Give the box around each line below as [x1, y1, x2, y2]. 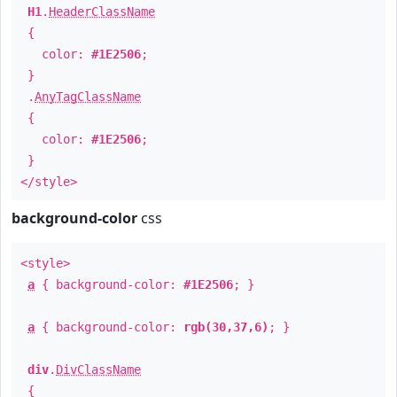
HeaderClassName [49, 4, 155, 19]
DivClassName [56, 362, 141, 377]
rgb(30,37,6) [183, 320, 269, 334]
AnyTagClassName [35, 90, 141, 104]
